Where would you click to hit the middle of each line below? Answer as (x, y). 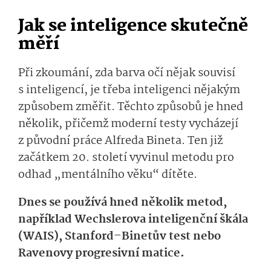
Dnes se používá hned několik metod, (122, 202)
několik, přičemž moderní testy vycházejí (128, 124)
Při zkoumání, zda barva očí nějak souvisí (127, 73)
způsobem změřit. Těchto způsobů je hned (131, 107)
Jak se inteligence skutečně (133, 26)
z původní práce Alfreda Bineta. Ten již (120, 141)
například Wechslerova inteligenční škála (133, 219)
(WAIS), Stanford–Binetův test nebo (119, 236)
